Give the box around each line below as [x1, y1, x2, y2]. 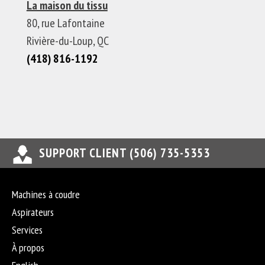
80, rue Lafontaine [26, 15, 105, 31]
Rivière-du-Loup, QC [26, 33, 109, 49]
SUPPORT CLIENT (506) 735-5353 [39, 145, 210, 161]
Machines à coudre [12, 188, 80, 201]
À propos [12, 241, 44, 254]
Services [12, 223, 43, 237]
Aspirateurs [12, 205, 54, 219]
